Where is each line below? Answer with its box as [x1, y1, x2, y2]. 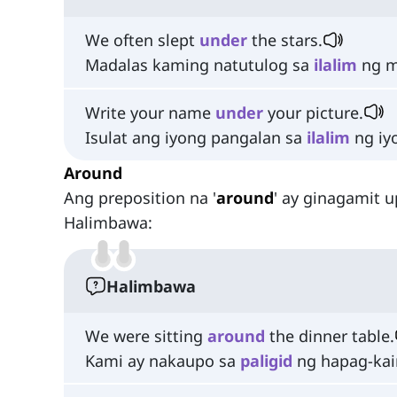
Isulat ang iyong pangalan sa [85, 126, 307, 148]
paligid [240, 349, 292, 371]
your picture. [263, 101, 363, 123]
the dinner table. [265, 324, 394, 346]
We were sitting [85, 324, 207, 346]
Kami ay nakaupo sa [85, 349, 240, 371]
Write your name [85, 101, 215, 123]
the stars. [247, 29, 323, 51]
